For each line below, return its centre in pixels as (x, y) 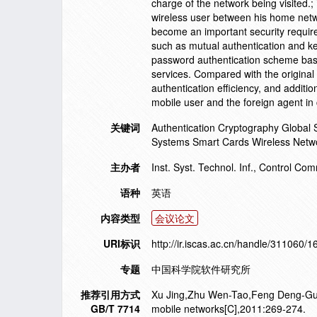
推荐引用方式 (110, 294)
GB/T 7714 (115, 309)
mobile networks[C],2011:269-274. (229, 309)
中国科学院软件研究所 (201, 269)
